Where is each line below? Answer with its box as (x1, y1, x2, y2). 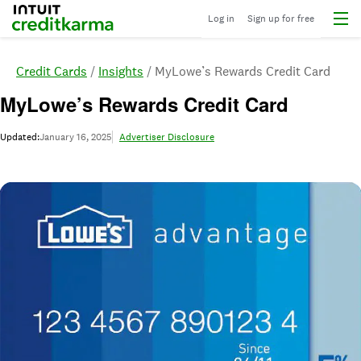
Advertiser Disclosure (119, 131, 214, 143)
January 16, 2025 (39, 131, 112, 143)
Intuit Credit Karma (12, 8, 121, 26)
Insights (98, 63, 143, 80)
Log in (208, 12, 234, 25)
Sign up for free (247, 12, 314, 25)
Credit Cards (16, 63, 87, 80)
